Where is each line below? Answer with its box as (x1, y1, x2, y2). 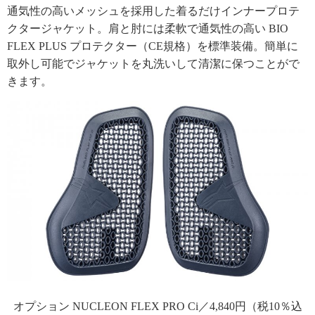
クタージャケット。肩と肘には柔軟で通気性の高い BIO (7, 22, 288, 35)
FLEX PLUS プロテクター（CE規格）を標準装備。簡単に (7, 40, 298, 53)
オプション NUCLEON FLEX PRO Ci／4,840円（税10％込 (13, 300, 302, 313)
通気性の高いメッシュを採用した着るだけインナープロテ (7, 5, 300, 18)
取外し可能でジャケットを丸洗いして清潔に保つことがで (7, 58, 300, 70)
